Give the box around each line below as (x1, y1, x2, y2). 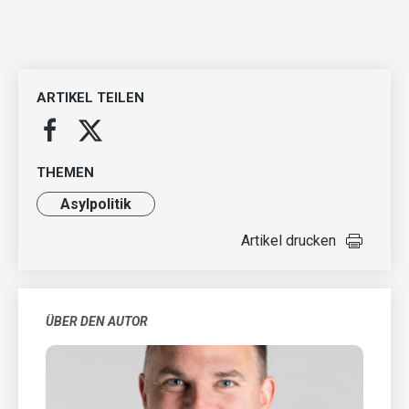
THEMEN (37, 163, 94, 181)
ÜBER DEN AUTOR (46, 313, 148, 329)
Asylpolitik (60, 194, 131, 213)
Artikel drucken (241, 231, 336, 249)
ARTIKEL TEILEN (37, 89, 144, 106)
